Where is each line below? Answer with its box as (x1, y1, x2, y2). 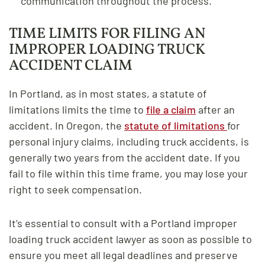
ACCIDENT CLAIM (9, 55, 132, 76)
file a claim (146, 102, 196, 116)
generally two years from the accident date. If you (9, 150, 240, 164)
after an (196, 102, 235, 116)
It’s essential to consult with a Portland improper (9, 216, 237, 230)
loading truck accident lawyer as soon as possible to (9, 232, 252, 245)
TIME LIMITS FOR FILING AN (9, 23, 205, 44)
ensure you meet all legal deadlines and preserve (9, 248, 238, 261)
